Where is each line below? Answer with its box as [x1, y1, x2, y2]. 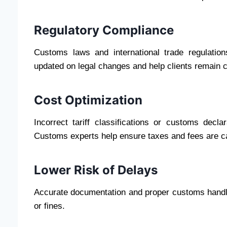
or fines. [34, 201, 65, 211]
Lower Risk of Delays [34, 163, 158, 178]
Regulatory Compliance [34, 23, 174, 38]
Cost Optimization [34, 93, 142, 108]
